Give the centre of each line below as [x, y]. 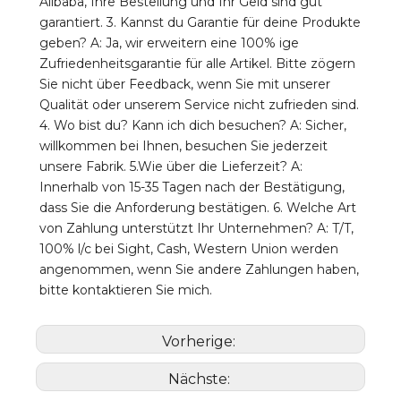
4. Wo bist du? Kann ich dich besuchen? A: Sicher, [193, 125]
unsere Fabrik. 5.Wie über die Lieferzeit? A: [171, 166]
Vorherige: [200, 341]
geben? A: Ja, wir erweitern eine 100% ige [169, 43]
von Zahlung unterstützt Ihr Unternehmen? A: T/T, [196, 228]
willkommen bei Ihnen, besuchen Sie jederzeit [183, 145]
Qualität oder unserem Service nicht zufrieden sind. [199, 104]
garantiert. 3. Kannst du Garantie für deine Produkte [200, 22]
